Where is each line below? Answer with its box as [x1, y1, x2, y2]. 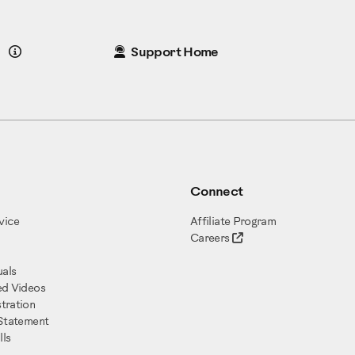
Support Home [131, 46, 219, 60]
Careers [190, 233, 230, 246]
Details [20, 45, 62, 59]
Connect [190, 185, 243, 200]
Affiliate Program [190, 216, 277, 229]
